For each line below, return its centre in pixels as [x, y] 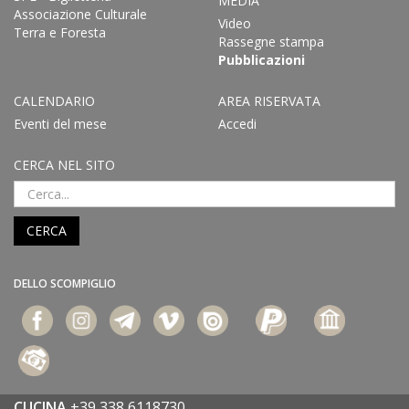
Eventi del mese [60, 123]
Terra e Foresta [60, 32]
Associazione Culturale [80, 14]
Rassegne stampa [271, 41]
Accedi [237, 123]
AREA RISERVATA [269, 100]
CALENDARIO [54, 100]
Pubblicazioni [262, 59]
